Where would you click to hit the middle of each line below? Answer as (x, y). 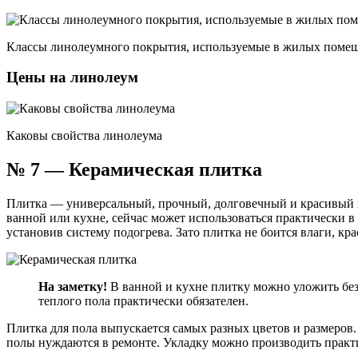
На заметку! (73, 286)
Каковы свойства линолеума (84, 135)
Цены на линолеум (72, 78)
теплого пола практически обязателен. (143, 300)
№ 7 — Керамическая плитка (134, 169)
